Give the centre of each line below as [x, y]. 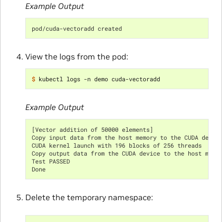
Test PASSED [51, 161]
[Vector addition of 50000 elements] [92, 130]
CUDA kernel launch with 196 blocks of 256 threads [116, 145]
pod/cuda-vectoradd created [77, 28]
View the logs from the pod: [77, 57]
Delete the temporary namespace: [89, 197]
